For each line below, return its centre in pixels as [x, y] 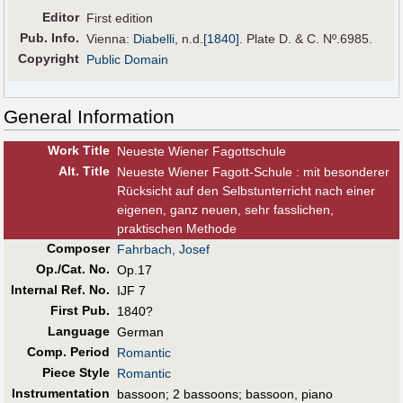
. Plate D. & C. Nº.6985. [306, 39]
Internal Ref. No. [60, 290]
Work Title [78, 151]
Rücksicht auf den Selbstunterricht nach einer [246, 191]
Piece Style [76, 373]
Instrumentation [60, 394]
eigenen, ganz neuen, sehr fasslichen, [225, 210]
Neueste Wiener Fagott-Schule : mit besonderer [253, 172]
